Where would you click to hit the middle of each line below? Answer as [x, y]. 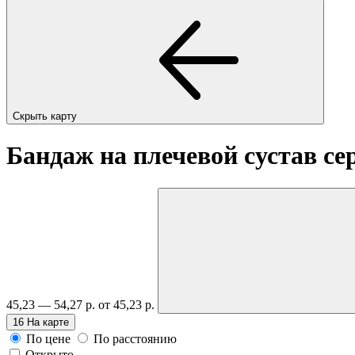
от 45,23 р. [128, 304]
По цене [48, 338]
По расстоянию [135, 338]
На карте [48, 322]
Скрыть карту [46, 116]
